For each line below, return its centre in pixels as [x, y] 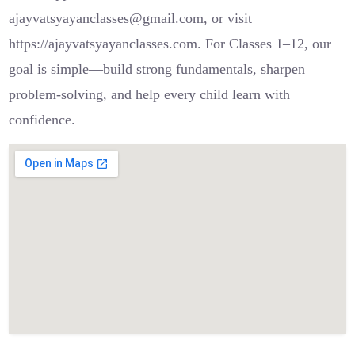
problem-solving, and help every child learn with [150, 94]
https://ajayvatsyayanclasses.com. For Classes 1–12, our [170, 44]
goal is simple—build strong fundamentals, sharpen [157, 69]
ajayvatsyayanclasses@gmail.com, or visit [131, 18]
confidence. [42, 120]
